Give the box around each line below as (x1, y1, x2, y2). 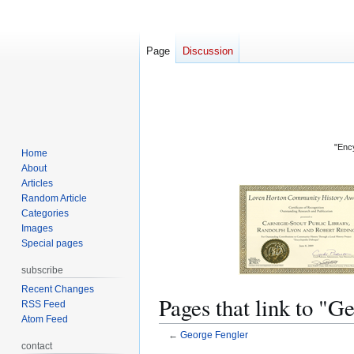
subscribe (21, 264, 64, 276)
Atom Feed (21, 313, 69, 325)
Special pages (21, 237, 84, 249)
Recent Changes (21, 283, 95, 295)
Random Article (21, 192, 88, 204)
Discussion (183, 45, 233, 58)
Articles (21, 177, 54, 189)
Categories (21, 207, 70, 219)
